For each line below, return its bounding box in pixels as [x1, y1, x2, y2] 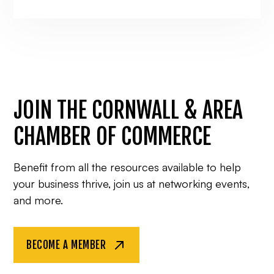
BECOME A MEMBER [26, 239, 106, 251]
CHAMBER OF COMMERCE [13, 123, 212, 150]
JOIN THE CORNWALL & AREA [13, 97, 243, 124]
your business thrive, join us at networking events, [13, 177, 250, 190]
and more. [13, 193, 64, 207]
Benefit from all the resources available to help [13, 160, 242, 174]
